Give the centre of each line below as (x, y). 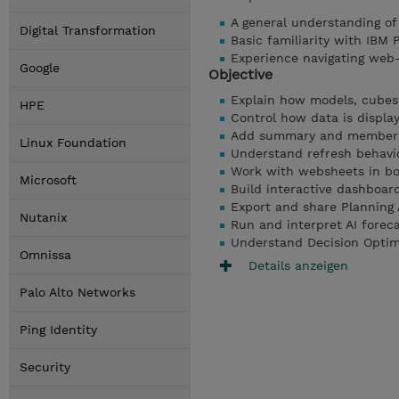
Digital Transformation (88, 30)
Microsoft (48, 180)
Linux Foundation (73, 142)
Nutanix (43, 217)
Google (40, 68)
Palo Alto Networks (77, 292)
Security (45, 367)
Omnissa (45, 255)
